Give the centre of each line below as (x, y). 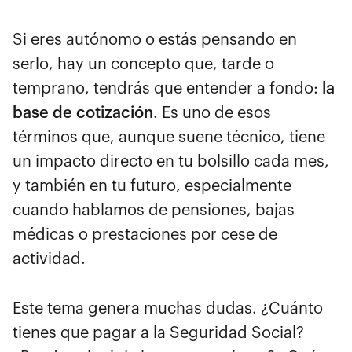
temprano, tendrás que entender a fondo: (167, 88)
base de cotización (83, 113)
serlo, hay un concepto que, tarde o (143, 64)
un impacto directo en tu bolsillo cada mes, (171, 161)
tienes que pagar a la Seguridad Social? (158, 333)
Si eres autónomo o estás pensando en (155, 40)
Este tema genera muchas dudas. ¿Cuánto (168, 308)
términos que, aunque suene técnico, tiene (169, 137)
